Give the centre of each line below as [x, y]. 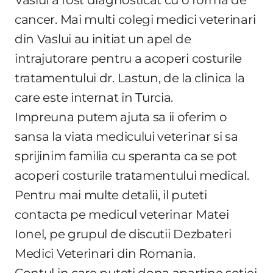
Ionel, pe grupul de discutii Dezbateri [123, 234]
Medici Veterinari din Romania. [107, 253]
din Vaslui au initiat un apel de [103, 39]
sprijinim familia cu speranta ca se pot [126, 156]
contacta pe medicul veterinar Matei [122, 214]
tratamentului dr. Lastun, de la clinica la [130, 78]
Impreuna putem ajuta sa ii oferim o [121, 117]
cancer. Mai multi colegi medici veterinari [135, 19]
